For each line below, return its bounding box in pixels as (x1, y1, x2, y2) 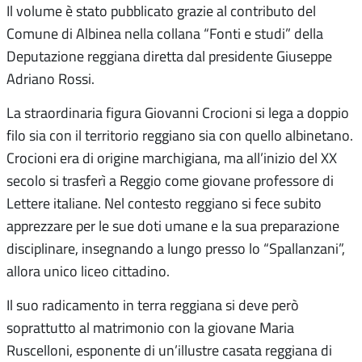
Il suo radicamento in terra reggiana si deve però (6, 295, 299, 315)
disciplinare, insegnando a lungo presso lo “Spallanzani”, (6, 238, 345, 259)
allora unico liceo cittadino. (6, 261, 170, 281)
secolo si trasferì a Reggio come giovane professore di (6, 170, 334, 191)
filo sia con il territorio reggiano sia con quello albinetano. (6, 125, 353, 145)
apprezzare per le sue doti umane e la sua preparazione (6, 216, 339, 236)
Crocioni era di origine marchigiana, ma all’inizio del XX (6, 148, 337, 168)
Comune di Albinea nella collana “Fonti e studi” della (6, 23, 323, 44)
